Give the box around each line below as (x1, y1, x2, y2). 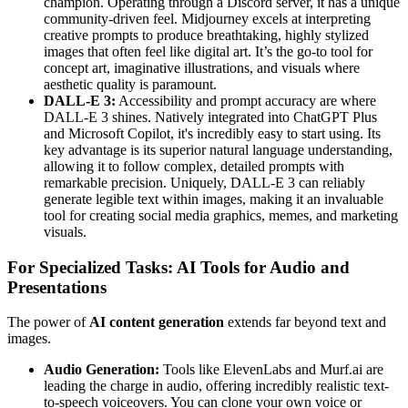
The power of (7, 314, 89, 331)
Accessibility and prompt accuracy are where (116, 92, 376, 108)
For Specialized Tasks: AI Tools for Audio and (7, 257, 350, 277)
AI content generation (89, 314, 224, 331)
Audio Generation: (44, 362, 159, 378)
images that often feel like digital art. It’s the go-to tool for (44, 43, 372, 59)
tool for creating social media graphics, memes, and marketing (44, 207, 398, 223)
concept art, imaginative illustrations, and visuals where (44, 59, 360, 76)
